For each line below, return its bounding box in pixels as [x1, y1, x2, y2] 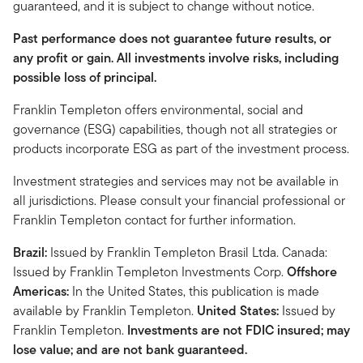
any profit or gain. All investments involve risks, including [13, 48, 339, 67]
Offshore [287, 262, 337, 281]
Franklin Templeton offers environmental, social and [13, 100, 303, 119]
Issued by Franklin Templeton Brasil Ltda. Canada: [47, 242, 327, 262]
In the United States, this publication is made [72, 281, 319, 301]
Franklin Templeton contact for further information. [13, 210, 296, 229]
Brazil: [13, 242, 47, 262]
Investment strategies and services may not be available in [13, 171, 339, 190]
